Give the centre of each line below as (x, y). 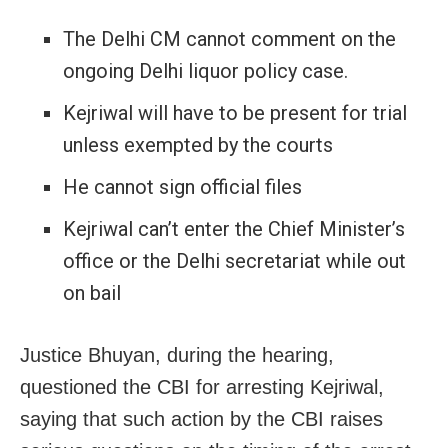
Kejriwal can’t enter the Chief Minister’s (233, 229)
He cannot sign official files (182, 187)
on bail (91, 293)
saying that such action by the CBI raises (201, 419)
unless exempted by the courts (197, 145)
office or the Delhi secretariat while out (234, 261)
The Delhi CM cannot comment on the (229, 39)
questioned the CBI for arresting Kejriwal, (202, 387)
